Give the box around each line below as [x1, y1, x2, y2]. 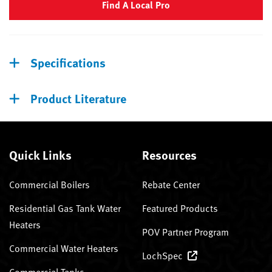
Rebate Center [142, 177, 200, 192]
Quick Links [9, 145, 72, 163]
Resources [142, 145, 197, 163]
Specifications [30, 53, 106, 71]
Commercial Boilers [9, 177, 90, 192]
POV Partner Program [142, 224, 229, 239]
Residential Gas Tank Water [9, 200, 121, 216]
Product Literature [30, 89, 126, 107]
